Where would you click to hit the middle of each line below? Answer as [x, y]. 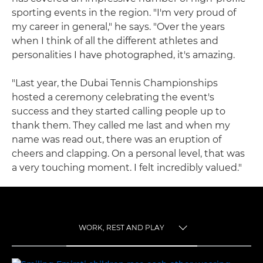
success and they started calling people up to [119, 111]
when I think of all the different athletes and [115, 41]
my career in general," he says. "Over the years [118, 26]
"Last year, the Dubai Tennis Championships [115, 83]
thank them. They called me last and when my [121, 125]
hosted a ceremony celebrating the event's [113, 97]
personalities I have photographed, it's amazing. [123, 55]
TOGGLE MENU [148, 237]
